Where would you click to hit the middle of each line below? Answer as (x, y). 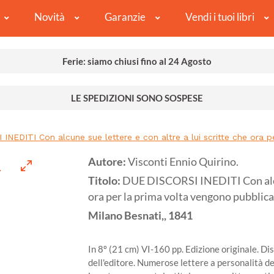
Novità (49, 17)
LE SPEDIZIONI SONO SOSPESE (137, 98)
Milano (105, 216)
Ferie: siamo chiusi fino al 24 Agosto (137, 61)
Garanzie (125, 17)
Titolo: (105, 181)
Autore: (108, 162)
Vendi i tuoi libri (220, 17)
